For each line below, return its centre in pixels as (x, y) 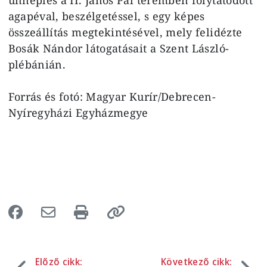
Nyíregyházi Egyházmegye (78, 112)
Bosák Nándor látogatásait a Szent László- (119, 48)
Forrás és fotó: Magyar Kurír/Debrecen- (112, 96)
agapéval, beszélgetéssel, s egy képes (106, 16)
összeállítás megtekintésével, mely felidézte (125, 32)
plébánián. (38, 64)
